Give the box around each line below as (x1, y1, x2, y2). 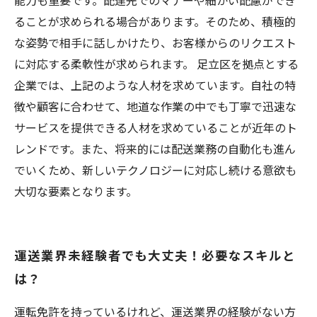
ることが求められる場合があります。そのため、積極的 (14, 13, 296, 30)
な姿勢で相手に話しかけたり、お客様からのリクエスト (14, 34, 296, 51)
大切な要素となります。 (14, 183, 137, 200)
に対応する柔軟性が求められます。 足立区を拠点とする (14, 55, 299, 72)
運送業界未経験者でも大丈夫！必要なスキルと (14, 246, 296, 264)
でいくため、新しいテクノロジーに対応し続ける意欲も (14, 161, 296, 178)
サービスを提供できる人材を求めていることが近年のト (14, 119, 297, 136)
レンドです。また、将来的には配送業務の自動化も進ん (14, 140, 296, 157)
